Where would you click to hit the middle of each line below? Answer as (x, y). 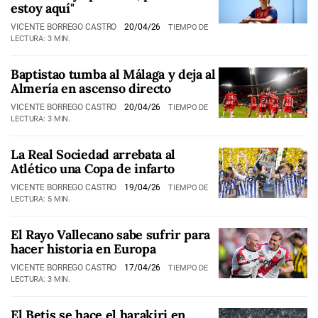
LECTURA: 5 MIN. (41, 199)
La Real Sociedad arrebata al (93, 154)
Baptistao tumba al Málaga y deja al (113, 74)
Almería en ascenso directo (91, 88)
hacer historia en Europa (83, 249)
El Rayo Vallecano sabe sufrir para (111, 235)
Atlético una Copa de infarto (93, 169)
